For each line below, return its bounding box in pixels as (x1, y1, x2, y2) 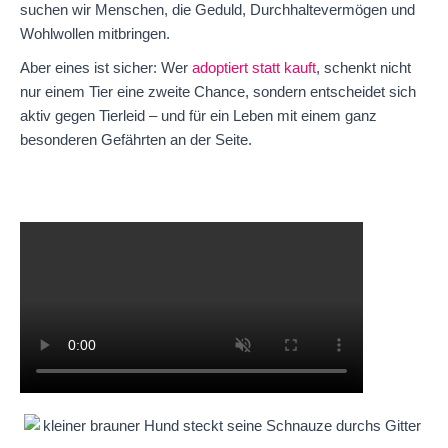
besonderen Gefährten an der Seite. (20, 130, 252, 148)
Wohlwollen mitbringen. (20, 24, 170, 42)
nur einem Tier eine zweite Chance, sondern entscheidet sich (20, 82, 416, 100)
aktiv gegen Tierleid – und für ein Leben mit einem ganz (20, 106, 377, 124)
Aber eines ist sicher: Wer (20, 58, 192, 76)
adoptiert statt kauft (192, 58, 316, 76)
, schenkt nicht (316, 58, 411, 76)
